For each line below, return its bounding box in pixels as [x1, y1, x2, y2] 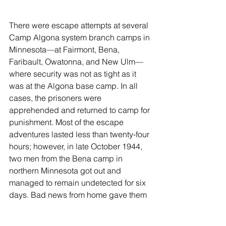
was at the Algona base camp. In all [9, 81, 140, 91]
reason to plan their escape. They [9, 202, 131, 212]
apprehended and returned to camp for [9, 105, 152, 116]
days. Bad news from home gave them [9, 190, 149, 200]
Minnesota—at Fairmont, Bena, [9, 44, 122, 55]
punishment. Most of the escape [9, 117, 126, 128]
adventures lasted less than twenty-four [9, 129, 151, 140]
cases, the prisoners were [9, 93, 103, 103]
